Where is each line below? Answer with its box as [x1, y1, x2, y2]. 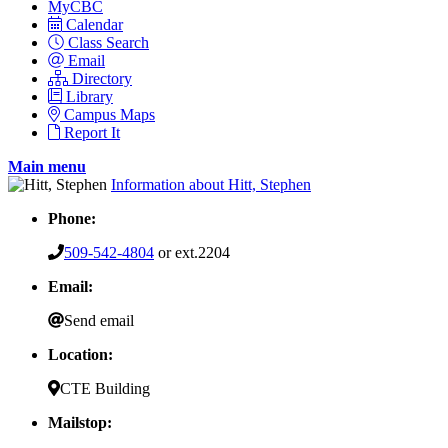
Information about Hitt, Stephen [111, 175, 311, 193]
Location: [48, 345, 113, 363]
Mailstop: [48, 413, 112, 431]
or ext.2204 [154, 243, 230, 261]
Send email [64, 311, 134, 329]
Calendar [66, 15, 123, 33]
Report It [64, 123, 120, 141]
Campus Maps [64, 105, 155, 123]
